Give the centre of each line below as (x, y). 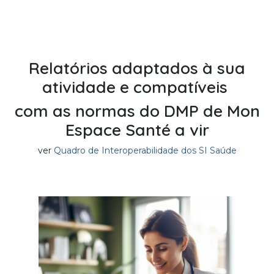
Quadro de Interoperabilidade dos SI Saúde (145, 150)
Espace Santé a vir (137, 129)
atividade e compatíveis (137, 87)
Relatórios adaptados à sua (137, 68)
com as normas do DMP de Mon (137, 110)
